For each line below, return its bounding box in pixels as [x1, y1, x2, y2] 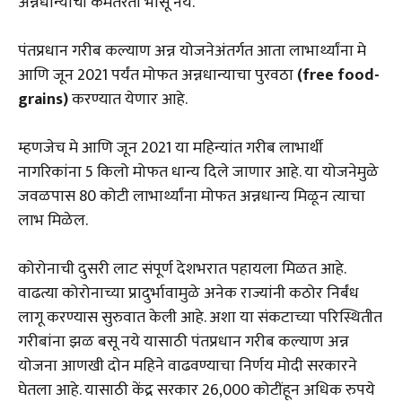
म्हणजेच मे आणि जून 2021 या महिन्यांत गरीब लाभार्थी [18, 135, 323, 162]
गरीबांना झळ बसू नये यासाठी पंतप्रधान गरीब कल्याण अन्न [18, 328, 349, 355]
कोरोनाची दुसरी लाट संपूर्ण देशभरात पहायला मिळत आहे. [18, 256, 345, 283]
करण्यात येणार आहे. [72, 86, 188, 113]
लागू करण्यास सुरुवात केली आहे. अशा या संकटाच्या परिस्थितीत [18, 304, 382, 331]
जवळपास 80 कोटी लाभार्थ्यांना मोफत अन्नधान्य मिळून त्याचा [18, 183, 365, 210]
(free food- [297, 62, 380, 89]
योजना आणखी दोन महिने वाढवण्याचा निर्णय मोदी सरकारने [18, 353, 357, 380]
